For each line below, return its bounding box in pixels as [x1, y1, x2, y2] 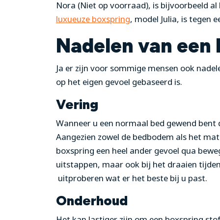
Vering [56, 96, 98, 113]
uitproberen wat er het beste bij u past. [56, 172, 207, 184]
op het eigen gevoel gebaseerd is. [56, 76, 182, 88]
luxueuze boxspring [56, 13, 130, 25]
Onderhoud [56, 192, 128, 209]
